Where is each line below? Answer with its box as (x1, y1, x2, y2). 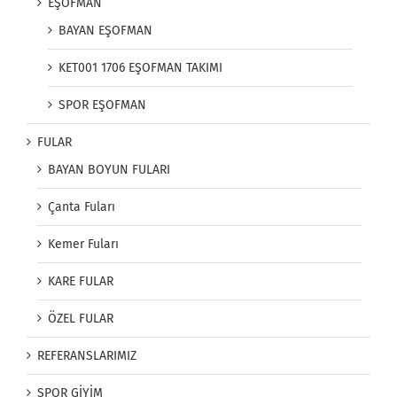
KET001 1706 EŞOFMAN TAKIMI (58, 60, 222, 76)
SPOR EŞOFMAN (58, 97, 146, 113)
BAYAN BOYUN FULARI (48, 162, 170, 178)
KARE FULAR (48, 274, 113, 290)
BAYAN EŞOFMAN (58, 23, 152, 39)
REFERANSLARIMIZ (37, 348, 136, 364)
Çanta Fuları (48, 199, 115, 215)
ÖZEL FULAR (48, 311, 113, 327)
